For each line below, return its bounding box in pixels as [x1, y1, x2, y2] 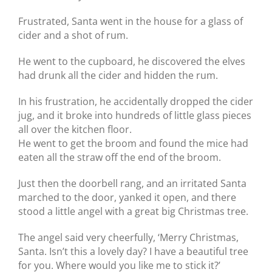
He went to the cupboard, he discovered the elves [18, 54, 245, 68]
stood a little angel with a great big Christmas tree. [18, 204, 248, 218]
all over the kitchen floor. [18, 122, 132, 136]
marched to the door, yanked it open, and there [18, 190, 236, 204]
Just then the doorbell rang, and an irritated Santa [18, 176, 246, 190]
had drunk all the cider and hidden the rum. [18, 68, 218, 82]
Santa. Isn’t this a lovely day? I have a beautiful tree [18, 244, 248, 258]
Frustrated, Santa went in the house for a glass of [18, 14, 243, 28]
